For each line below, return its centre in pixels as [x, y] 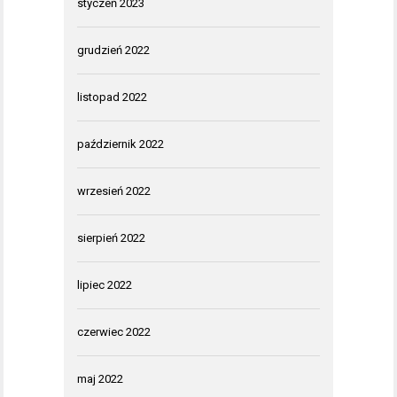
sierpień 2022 [111, 238]
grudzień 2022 [113, 51]
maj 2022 [100, 379]
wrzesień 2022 [114, 191]
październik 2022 [121, 144]
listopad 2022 [112, 97]
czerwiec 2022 [114, 332]
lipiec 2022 [105, 285]
